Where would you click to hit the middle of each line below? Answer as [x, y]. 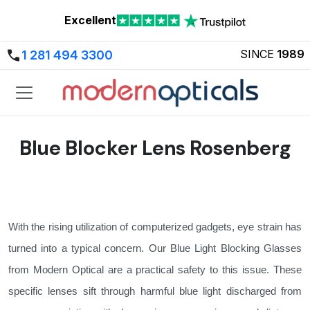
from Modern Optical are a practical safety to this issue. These [155, 270]
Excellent [90, 20]
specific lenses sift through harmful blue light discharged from [155, 291]
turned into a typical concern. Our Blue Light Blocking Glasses [155, 248]
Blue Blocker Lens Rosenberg [155, 148]
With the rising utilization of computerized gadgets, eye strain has [155, 227]
